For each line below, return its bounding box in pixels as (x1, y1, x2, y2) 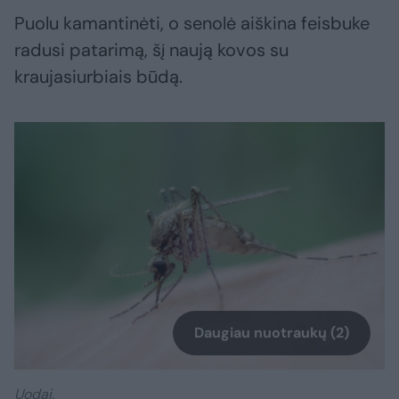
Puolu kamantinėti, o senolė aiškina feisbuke (14, 12, 370, 36)
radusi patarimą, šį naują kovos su (14, 38, 289, 62)
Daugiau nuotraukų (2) (194, 322, 349, 342)
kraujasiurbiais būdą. (14, 65, 183, 89)
